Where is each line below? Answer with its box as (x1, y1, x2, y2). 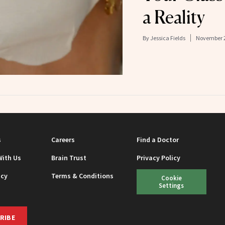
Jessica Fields (150, 34, 185, 42)
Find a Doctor (137, 135, 179, 144)
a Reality (142, 6, 205, 28)
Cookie (161, 173, 182, 182)
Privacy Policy (137, 153, 181, 162)
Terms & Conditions (51, 171, 114, 180)
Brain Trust (51, 153, 87, 162)
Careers (51, 135, 75, 144)
